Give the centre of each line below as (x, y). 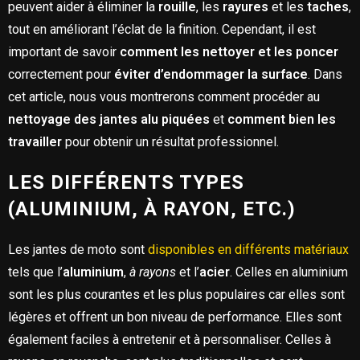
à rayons (153, 272)
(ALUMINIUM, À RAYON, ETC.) (155, 209)
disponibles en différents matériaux (248, 250)
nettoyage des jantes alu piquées (109, 119)
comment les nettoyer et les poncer (229, 52)
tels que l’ (35, 272)
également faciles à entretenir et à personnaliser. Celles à (170, 340)
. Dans (325, 74)
